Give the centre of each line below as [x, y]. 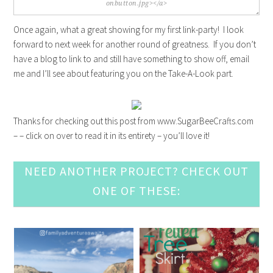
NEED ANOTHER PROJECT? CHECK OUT [136, 171]
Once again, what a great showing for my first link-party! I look [129, 30]
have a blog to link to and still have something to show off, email [132, 59]
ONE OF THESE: [136, 190]
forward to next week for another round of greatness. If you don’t [135, 44]
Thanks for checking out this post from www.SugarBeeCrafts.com [134, 121]
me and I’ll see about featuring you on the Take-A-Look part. [124, 73]
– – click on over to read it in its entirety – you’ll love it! [112, 136]
